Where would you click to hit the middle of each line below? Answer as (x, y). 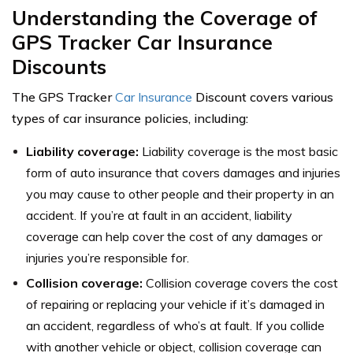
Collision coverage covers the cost (240, 283)
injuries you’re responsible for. (108, 258)
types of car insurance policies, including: (130, 119)
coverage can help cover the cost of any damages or (174, 237)
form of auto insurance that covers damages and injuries (183, 173)
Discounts (59, 67)
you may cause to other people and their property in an (180, 194)
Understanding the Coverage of (165, 18)
